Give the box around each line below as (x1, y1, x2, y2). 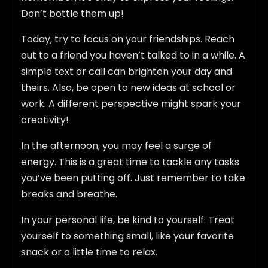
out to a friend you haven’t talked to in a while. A (20, 48, 245, 63)
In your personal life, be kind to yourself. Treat (20, 213, 234, 227)
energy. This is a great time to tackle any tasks (20, 155, 239, 169)
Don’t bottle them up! (20, 7, 124, 21)
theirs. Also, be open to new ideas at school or (20, 81, 236, 95)
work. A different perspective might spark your (20, 97, 241, 111)
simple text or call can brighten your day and (20, 65, 232, 79)
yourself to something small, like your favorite (20, 229, 234, 243)
